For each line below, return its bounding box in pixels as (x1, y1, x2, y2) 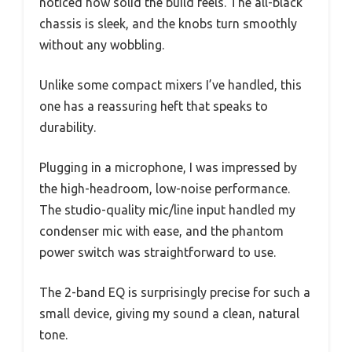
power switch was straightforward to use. (39, 245, 276, 260)
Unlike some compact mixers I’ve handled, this (39, 78, 302, 93)
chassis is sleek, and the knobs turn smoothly (39, 16, 297, 31)
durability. (39, 120, 96, 135)
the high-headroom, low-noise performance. (39, 181, 290, 196)
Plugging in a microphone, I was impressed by (39, 160, 297, 175)
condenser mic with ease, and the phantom (39, 224, 284, 239)
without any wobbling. (39, 38, 164, 53)
